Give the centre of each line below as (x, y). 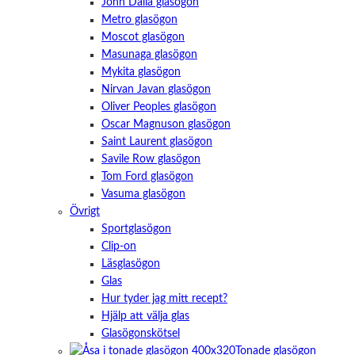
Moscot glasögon (143, 38)
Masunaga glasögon (149, 55)
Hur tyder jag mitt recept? (164, 299)
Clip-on (119, 247)
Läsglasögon (131, 264)
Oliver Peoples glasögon (159, 107)
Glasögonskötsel (141, 334)
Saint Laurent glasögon (157, 142)
